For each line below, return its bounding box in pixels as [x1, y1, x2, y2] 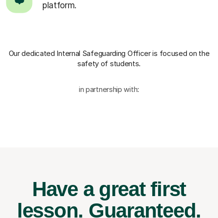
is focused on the [152, 49, 210, 58]
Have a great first [32, 178, 186, 201]
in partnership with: [79, 85, 139, 94]
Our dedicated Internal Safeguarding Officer [8, 49, 153, 58]
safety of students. [77, 59, 141, 69]
